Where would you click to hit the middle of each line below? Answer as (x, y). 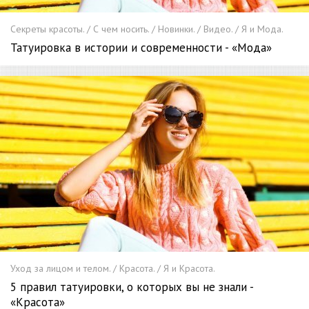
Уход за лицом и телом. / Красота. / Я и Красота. (113, 269)
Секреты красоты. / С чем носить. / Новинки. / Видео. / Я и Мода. (147, 29)
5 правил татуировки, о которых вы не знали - (132, 287)
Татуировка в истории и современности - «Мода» (141, 47)
